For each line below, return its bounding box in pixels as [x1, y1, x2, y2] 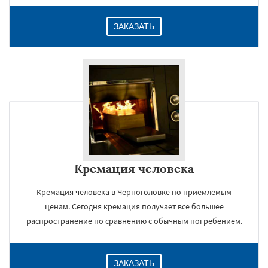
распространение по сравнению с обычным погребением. [26, 215, 242, 226]
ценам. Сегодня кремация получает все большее [44, 201, 224, 212]
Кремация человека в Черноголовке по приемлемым [36, 187, 232, 197]
